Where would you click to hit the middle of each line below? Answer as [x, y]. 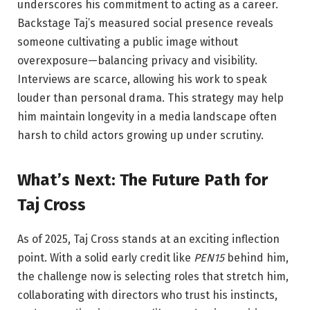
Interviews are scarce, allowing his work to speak [142, 80]
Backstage [44, 24]
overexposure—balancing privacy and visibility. [137, 61]
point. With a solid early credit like [106, 257]
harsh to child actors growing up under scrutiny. [140, 136]
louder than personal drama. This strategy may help [151, 98]
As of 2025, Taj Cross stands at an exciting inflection [148, 239]
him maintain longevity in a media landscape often [147, 117]
